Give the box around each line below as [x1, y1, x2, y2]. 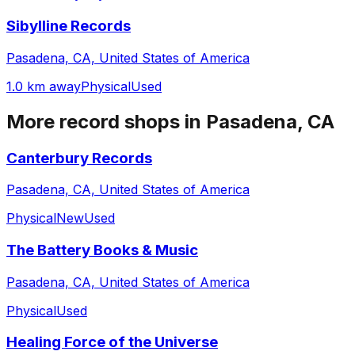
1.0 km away [6, 78, 81, 94]
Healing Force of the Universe [6, 333, 218, 352]
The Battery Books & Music [6, 241, 198, 260]
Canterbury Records [6, 148, 152, 167]
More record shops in [6, 109, 206, 133]
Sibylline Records [6, 17, 131, 36]
